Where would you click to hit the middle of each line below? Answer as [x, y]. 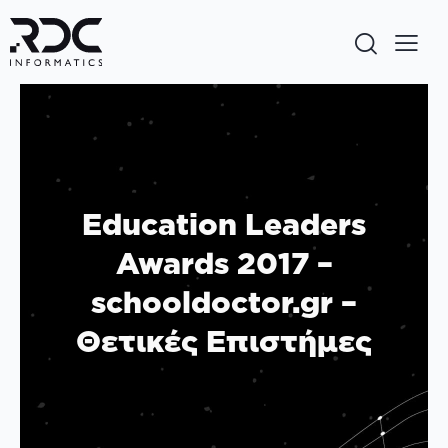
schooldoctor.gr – [224, 301]
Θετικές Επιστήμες [224, 340]
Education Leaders [224, 223]
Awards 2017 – [224, 262]
